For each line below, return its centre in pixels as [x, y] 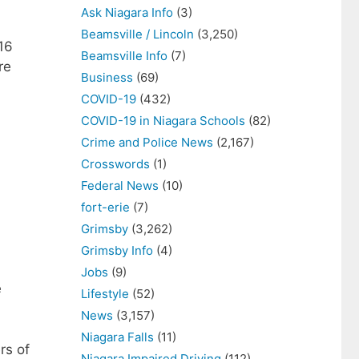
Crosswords [115, 164]
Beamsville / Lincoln [137, 34]
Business [107, 77]
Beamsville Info [124, 56]
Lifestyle [105, 294]
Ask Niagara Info [127, 12]
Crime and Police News [147, 142]
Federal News [120, 186]
